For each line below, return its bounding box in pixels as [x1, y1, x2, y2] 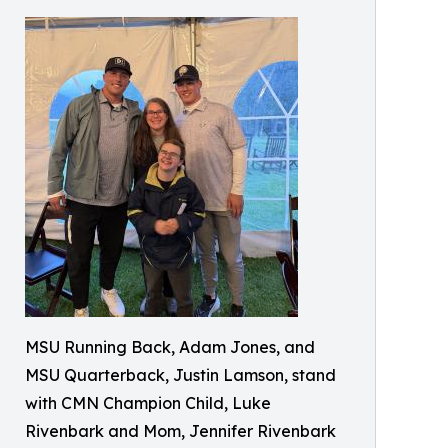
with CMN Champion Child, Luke [25, 393, 271, 413]
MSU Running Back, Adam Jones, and [25, 337, 315, 357]
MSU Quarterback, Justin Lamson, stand [25, 365, 336, 385]
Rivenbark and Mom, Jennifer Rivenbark [25, 421, 336, 441]
